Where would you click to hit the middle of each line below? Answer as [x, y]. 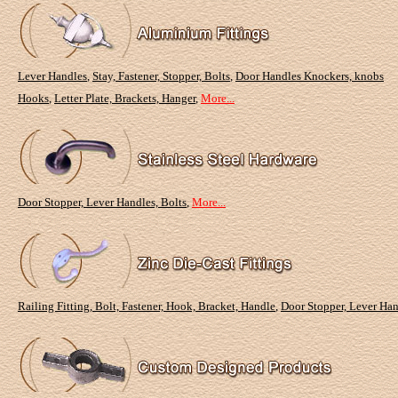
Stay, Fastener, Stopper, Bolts [161, 76]
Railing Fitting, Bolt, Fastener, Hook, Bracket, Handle [147, 306]
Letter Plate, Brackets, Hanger [125, 98]
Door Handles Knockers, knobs [310, 76]
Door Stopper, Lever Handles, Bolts [102, 202]
